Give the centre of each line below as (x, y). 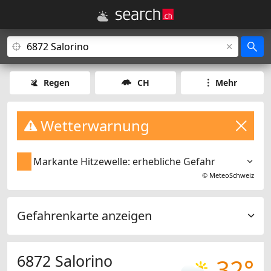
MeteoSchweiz (232, 175)
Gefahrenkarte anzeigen (84, 216)
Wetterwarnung (93, 126)
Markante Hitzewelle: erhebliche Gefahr (125, 162)
